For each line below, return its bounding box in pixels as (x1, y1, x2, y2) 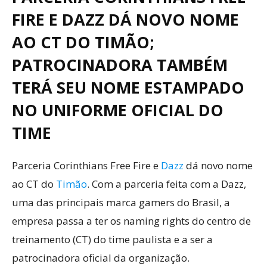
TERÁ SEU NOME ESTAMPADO (12, 76, 244, 98)
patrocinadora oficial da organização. (12, 250, 190, 265)
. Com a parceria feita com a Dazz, (87, 176, 246, 191)
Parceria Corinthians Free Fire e (12, 158, 161, 172)
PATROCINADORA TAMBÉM (12, 53, 228, 76)
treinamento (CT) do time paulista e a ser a (12, 232, 213, 246)
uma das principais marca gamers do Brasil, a (12, 195, 230, 209)
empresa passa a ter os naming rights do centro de (12, 213, 251, 228)
